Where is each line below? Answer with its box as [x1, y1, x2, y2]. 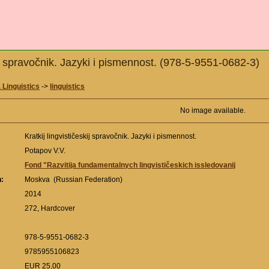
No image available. [180, 106, 246, 115]
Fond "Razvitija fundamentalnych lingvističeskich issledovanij [25, 161, 236, 170]
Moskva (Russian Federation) [25, 175, 123, 184]
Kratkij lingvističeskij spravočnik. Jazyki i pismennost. [25, 132, 199, 141]
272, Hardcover [25, 204, 77, 213]
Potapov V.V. [25, 147, 68, 156]
